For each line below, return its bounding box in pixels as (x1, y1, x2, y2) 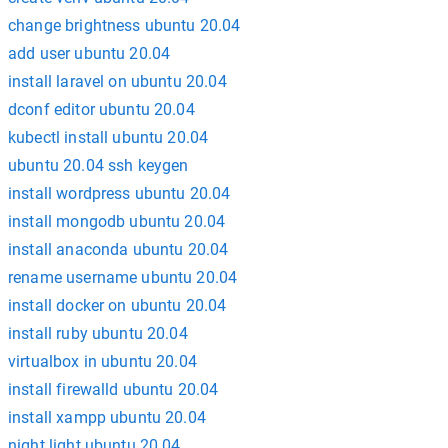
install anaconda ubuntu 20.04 (8, 240, 229, 259)
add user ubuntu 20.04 (8, 44, 171, 63)
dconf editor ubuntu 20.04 (8, 100, 195, 119)
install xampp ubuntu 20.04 (8, 408, 206, 427)
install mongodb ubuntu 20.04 (8, 212, 226, 231)
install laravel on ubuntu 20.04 (8, 72, 227, 91)
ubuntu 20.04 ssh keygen (8, 156, 189, 175)
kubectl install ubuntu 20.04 (8, 128, 209, 147)
